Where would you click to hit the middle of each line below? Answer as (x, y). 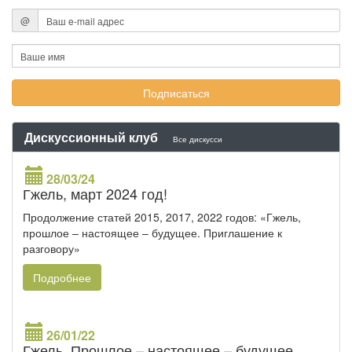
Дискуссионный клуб (93, 137)
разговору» (51, 249)
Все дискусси (198, 139)
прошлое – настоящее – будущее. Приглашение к (152, 233)
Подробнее (62, 278)
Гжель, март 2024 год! (95, 194)
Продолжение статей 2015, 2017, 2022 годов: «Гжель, (162, 217)
